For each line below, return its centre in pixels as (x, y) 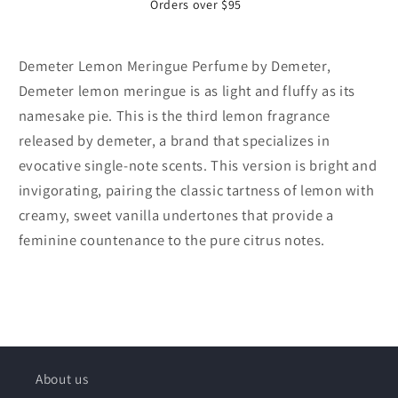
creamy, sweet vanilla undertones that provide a (176, 215)
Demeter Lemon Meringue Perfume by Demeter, (175, 65)
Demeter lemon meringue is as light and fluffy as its (187, 90)
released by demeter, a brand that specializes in (174, 140)
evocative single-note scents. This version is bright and (198, 165)
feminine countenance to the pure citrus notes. (171, 239)
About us (62, 379)
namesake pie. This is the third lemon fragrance (174, 115)
